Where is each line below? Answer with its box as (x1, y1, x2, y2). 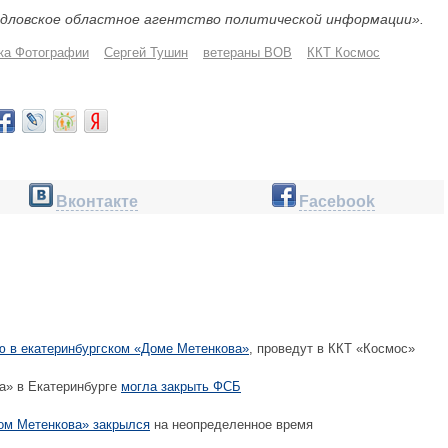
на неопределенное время (150, 417, 313, 432)
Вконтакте (56, 193, 138, 210)
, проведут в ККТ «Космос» (249, 341, 415, 356)
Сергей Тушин (104, 45, 188, 60)
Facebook (298, 193, 375, 210)
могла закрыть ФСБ (121, 379, 241, 394)
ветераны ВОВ (203, 45, 292, 60)
